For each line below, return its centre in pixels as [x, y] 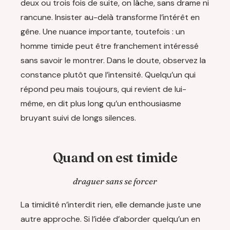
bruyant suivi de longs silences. [78, 118]
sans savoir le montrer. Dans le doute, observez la [113, 60]
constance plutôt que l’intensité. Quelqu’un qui [108, 74]
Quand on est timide [115, 157]
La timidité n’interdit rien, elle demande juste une [111, 204]
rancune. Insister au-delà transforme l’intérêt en [110, 17]
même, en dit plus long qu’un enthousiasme [101, 103]
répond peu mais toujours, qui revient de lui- [103, 89]
